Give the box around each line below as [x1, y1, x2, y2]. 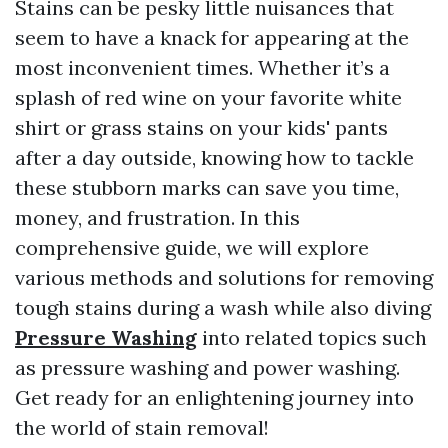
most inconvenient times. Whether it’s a [15, 55, 390, 80]
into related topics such [197, 325, 427, 350]
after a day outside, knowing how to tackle [15, 145, 414, 170]
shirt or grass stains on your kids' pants [15, 115, 388, 140]
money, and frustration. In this [15, 205, 300, 230]
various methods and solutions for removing [15, 265, 433, 290]
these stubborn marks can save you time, [15, 175, 399, 200]
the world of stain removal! [15, 415, 269, 440]
